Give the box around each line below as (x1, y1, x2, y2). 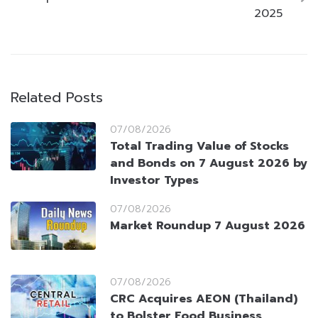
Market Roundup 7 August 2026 (110, 217, 305, 235)
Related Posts (11, 87, 103, 109)
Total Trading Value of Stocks (110, 138, 289, 155)
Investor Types (110, 172, 199, 190)
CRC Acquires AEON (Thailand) (110, 290, 297, 308)
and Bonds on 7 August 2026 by (110, 155, 307, 172)
